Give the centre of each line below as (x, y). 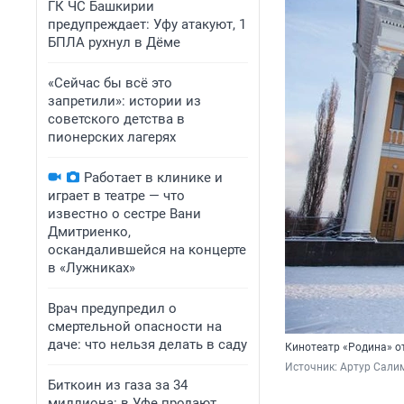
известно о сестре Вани (124, 214)
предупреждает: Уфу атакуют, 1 (147, 24)
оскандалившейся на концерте (147, 250)
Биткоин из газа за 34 (118, 385)
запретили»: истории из (124, 101)
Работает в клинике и (153, 178)
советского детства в (116, 119)
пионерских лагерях (112, 137)
